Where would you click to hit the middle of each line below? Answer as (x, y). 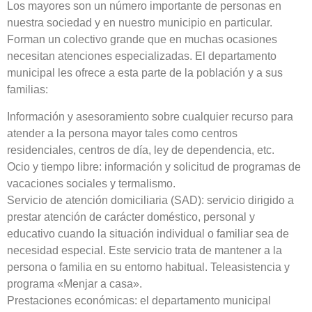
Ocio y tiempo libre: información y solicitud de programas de (154, 166)
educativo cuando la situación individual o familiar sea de (148, 233)
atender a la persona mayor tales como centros (122, 133)
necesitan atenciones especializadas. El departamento (142, 56)
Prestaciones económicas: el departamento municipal (139, 300)
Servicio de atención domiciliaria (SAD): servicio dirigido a (150, 200)
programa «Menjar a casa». (75, 283)
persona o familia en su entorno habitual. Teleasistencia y (148, 267)
